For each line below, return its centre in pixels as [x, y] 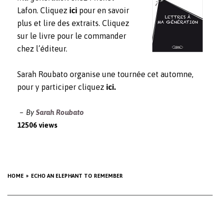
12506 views [37, 125]
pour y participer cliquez [62, 87]
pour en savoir [104, 11]
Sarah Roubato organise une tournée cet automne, [105, 74]
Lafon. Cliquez [43, 11]
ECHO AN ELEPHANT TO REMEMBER [77, 176]
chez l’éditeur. [42, 49]
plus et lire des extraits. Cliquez [73, 23]
